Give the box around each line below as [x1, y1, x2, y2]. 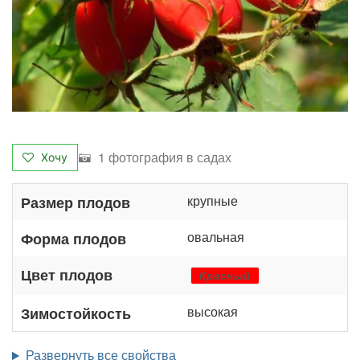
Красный [199, 268, 251, 284]
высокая [187, 302, 238, 321]
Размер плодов [21, 192, 130, 213]
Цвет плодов [21, 264, 112, 285]
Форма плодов [21, 228, 126, 249]
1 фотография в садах [95, 148, 231, 167]
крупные [187, 191, 238, 211]
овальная [187, 227, 244, 247]
